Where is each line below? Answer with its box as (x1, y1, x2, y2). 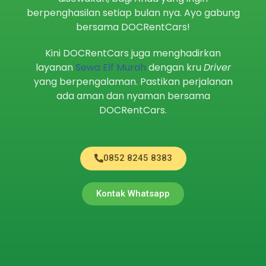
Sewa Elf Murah (75, 61, 146, 74)
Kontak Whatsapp (96, 188, 170, 199)
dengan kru (145, 61, 204, 74)
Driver (203, 61, 231, 74)
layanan (35, 61, 75, 74)
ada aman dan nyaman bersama (56, 89, 210, 103)
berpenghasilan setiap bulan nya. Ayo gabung (26, 6, 240, 20)
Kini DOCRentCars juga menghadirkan (45, 46, 221, 60)
